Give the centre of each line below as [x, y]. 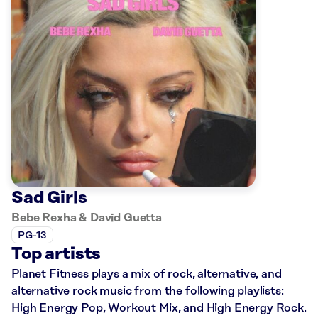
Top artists [56, 254]
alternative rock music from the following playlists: [148, 291]
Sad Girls [49, 198]
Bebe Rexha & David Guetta [87, 218]
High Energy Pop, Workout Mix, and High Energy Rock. [159, 308]
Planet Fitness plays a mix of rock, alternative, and [147, 274]
